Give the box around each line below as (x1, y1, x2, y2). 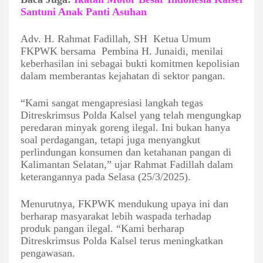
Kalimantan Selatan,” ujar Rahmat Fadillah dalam (21, 159, 233, 171)
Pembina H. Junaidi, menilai (102, 45, 223, 58)
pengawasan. (21, 247, 75, 259)
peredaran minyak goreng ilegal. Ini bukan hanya (21, 122, 230, 134)
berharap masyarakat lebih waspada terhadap (21, 210, 211, 222)
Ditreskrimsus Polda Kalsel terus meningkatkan (21, 235, 223, 247)
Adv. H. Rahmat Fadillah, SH (21, 33, 150, 45)
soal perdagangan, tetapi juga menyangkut (21, 134, 200, 146)
